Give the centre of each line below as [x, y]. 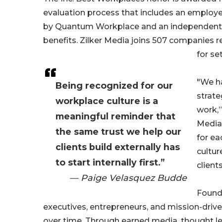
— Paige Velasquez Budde [128, 178]
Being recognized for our [114, 86]
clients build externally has [118, 147]
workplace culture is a [107, 101]
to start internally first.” [110, 163]
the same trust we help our [118, 132]
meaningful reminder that [115, 116]
